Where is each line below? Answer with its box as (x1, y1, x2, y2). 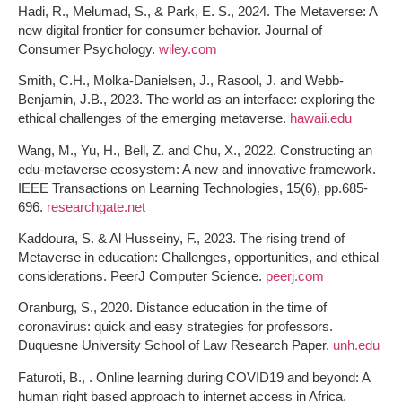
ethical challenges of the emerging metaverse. (18, 110, 290, 127)
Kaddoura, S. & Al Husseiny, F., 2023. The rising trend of (18, 231, 345, 247)
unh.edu (333, 337, 380, 354)
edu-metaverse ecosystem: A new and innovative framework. (18, 161, 376, 177)
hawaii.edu (290, 110, 352, 127)
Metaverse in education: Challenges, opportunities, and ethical (18, 249, 379, 266)
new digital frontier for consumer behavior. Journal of (18, 22, 322, 38)
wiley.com (159, 40, 217, 57)
